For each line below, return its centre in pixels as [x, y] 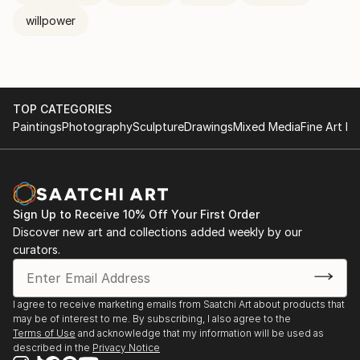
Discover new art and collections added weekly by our [157, 232]
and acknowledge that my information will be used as [201, 333]
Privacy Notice [126, 348]
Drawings [209, 127]
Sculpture [158, 127]
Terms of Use [44, 333]
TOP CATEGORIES [62, 109]
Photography [97, 127]
